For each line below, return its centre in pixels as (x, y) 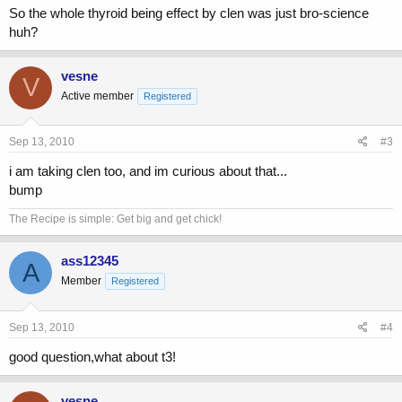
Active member (97, 96)
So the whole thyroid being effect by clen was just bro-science (189, 13)
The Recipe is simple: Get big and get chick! (115, 219)
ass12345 (90, 261)
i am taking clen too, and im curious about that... (148, 171)
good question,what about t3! (92, 356)
